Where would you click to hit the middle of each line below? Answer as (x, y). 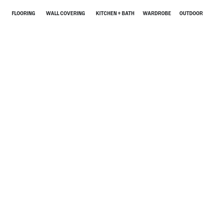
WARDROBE (157, 13)
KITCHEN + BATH (115, 13)
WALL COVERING (66, 13)
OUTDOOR (191, 13)
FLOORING (23, 13)
